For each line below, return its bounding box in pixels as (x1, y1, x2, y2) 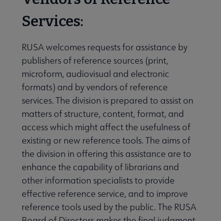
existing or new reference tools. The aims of (22, 134, 190, 146)
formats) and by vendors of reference (22, 81, 168, 93)
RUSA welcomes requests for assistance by (22, 41, 187, 53)
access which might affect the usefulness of (22, 121, 190, 133)
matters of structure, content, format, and (22, 108, 184, 119)
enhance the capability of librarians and (22, 161, 179, 173)
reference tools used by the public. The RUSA (22, 201, 196, 213)
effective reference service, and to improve (22, 187, 188, 199)
